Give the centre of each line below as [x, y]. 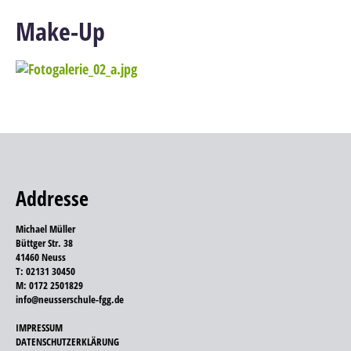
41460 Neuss [41, 257]
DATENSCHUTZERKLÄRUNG [67, 341]
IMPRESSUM [39, 327]
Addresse [52, 198]
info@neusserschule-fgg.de [70, 299]
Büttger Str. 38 [44, 242]
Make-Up [60, 31]
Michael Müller [45, 228]
